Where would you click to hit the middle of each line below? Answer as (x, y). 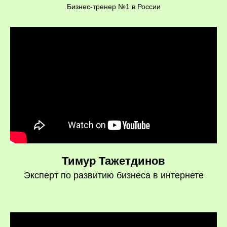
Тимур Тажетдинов (113, 161)
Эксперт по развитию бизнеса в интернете (113, 175)
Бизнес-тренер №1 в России (113, 6)
